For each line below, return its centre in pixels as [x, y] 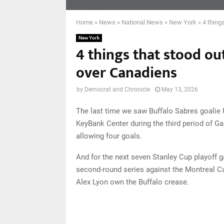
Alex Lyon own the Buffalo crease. [132, 182]
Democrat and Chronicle [117, 89]
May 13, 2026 [180, 89]
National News [142, 22]
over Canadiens [126, 73]
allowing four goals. [109, 136]
